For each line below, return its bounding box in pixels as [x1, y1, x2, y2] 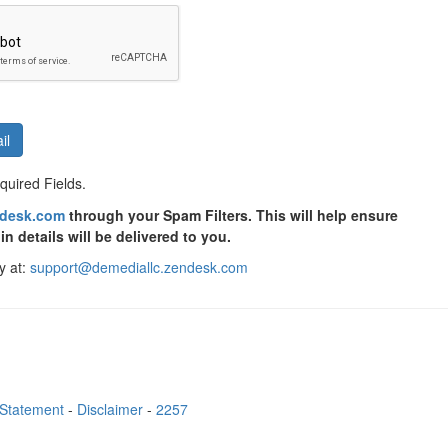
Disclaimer [77, 399, 143, 419]
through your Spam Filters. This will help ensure [65, 205, 398, 225]
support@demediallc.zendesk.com [30, 257, 248, 277]
